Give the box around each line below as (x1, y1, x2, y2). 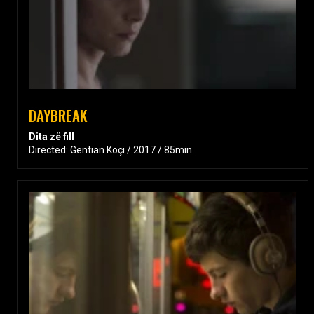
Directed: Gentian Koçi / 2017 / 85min (29, 144, 192, 156)
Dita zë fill (29, 130, 74, 142)
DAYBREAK (29, 104, 88, 126)
